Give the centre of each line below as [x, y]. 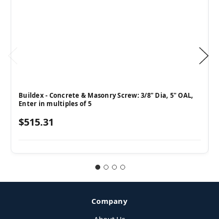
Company [109, 201]
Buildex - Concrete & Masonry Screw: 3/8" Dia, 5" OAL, [106, 96]
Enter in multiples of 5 [55, 104]
